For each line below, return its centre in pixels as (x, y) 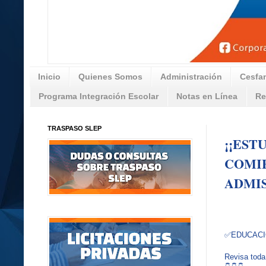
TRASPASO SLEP (75, 128)
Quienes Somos (110, 77)
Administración (191, 77)
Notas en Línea (207, 96)
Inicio (49, 77)
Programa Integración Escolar (99, 96)
